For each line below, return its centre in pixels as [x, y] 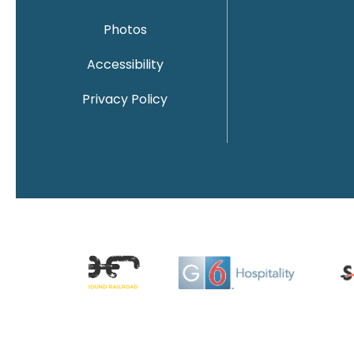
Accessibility [125, 64]
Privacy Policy [125, 99]
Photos [125, 30]
